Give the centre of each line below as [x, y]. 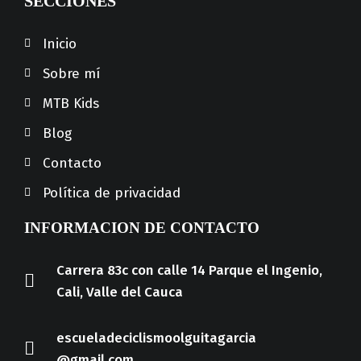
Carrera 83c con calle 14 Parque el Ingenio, [189, 270]
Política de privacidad [111, 193]
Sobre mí [71, 73]
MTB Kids [71, 103]
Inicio [59, 44]
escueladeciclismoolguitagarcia [156, 338]
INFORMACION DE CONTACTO [142, 227]
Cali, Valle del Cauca [119, 292]
